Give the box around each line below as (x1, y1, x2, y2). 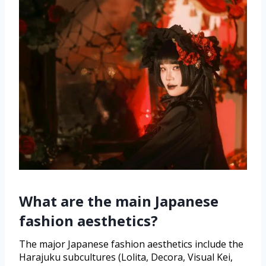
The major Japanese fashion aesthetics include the (19, 237, 243, 251)
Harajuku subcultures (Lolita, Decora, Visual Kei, (19, 250, 233, 264)
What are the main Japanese (19, 191, 218, 211)
